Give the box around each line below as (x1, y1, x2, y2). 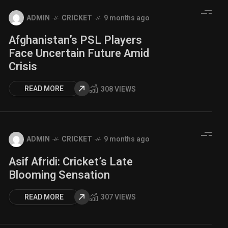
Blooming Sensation (9, 166, 110, 183)
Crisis (9, 59, 37, 75)
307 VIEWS (101, 192, 136, 203)
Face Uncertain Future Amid (9, 45, 149, 62)
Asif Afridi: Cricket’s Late (9, 153, 133, 170)
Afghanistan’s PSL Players (9, 32, 142, 48)
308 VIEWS (101, 83, 136, 95)
